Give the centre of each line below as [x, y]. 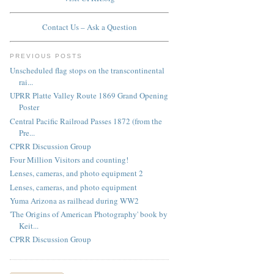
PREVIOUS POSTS [46, 56]
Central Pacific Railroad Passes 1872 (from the [86, 121]
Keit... [29, 226]
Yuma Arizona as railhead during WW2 [74, 200]
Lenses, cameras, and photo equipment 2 [76, 173]
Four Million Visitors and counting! [69, 160]
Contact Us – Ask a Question [89, 27]
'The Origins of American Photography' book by [89, 214]
